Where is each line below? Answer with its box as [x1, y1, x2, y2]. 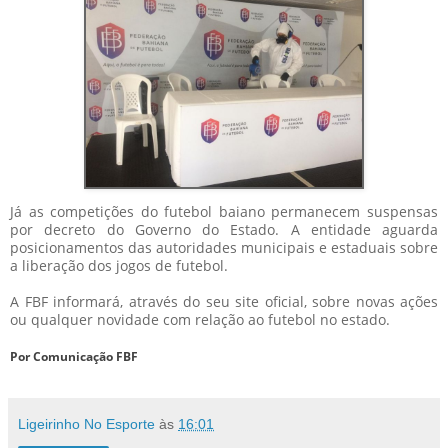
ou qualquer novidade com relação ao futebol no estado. [10, 309, 390, 329]
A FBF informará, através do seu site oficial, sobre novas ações [10, 291, 438, 311]
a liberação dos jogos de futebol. [10, 255, 232, 275]
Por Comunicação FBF [10, 347, 138, 365]
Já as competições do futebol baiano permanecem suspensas [10, 201, 438, 221]
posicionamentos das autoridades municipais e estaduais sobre [10, 237, 438, 257]
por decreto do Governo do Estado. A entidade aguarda [10, 219, 438, 239]
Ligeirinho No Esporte [18, 415, 155, 432]
